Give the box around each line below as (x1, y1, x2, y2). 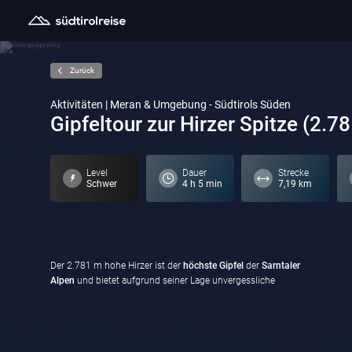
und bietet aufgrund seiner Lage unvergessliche (75, 275, 275, 286)
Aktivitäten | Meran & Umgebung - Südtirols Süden (50, 98, 291, 111)
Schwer (86, 178, 118, 189)
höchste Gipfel (183, 260, 244, 271)
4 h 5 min (181, 178, 222, 189)
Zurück (69, 64, 94, 75)
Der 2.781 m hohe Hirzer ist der (50, 260, 183, 271)
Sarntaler (262, 260, 300, 271)
